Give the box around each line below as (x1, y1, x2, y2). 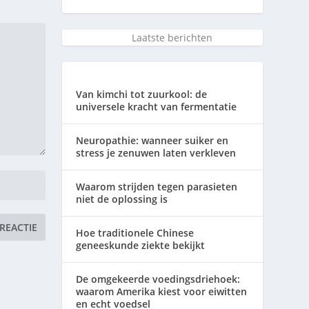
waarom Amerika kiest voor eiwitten (76, 284, 248, 298)
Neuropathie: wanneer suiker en (76, 133, 229, 147)
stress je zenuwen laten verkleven (76, 146, 237, 159)
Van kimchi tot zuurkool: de (76, 87, 208, 101)
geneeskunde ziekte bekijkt (76, 238, 206, 252)
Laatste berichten (132, 31, 213, 45)
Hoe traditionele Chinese (76, 226, 195, 239)
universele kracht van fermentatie (76, 99, 237, 113)
